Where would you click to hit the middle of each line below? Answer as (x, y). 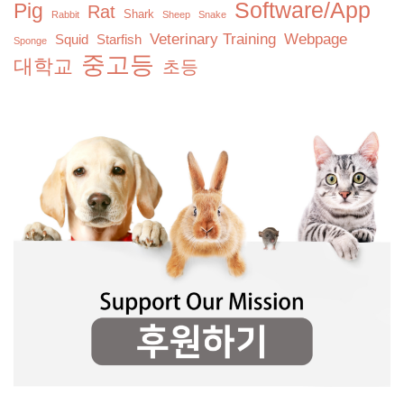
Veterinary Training (213, 39)
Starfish (119, 40)
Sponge (30, 41)
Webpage (316, 39)
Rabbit (65, 14)
